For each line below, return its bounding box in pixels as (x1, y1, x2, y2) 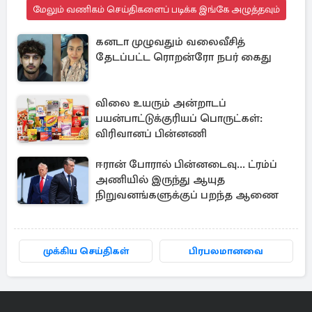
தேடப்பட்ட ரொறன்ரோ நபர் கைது (95, 50, 272, 64)
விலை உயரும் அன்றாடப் (95, 96, 226, 110)
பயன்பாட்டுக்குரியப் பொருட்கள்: (95, 111, 263, 125)
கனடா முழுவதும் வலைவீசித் (95, 35, 245, 49)
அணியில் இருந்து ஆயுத (95, 173, 225, 187)
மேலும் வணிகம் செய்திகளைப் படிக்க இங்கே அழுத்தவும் (32, 3, 280, 15)
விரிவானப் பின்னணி (95, 127, 207, 141)
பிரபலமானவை (189, 245, 264, 257)
